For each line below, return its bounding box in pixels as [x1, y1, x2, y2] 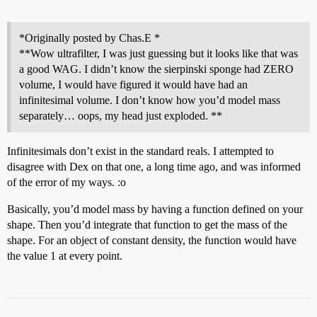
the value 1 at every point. [7, 250, 122, 262]
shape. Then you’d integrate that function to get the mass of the [7, 219, 287, 231]
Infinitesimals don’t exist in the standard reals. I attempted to [7, 145, 274, 157]
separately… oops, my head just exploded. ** [19, 110, 222, 122]
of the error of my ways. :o [7, 176, 126, 188]
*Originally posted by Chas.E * [19, 32, 160, 44]
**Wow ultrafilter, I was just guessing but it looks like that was [19, 47, 298, 59]
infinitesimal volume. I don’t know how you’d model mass [19, 94, 280, 106]
